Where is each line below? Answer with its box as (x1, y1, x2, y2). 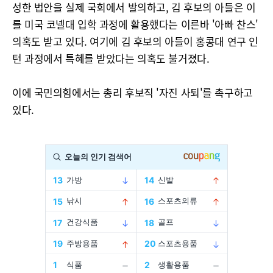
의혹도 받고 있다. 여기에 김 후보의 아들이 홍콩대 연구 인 (12, 34, 258, 49)
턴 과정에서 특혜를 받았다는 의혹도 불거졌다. (12, 51, 210, 66)
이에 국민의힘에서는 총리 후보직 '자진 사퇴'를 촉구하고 (12, 85, 253, 100)
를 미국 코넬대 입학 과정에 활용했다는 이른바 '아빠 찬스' (12, 16, 258, 32)
